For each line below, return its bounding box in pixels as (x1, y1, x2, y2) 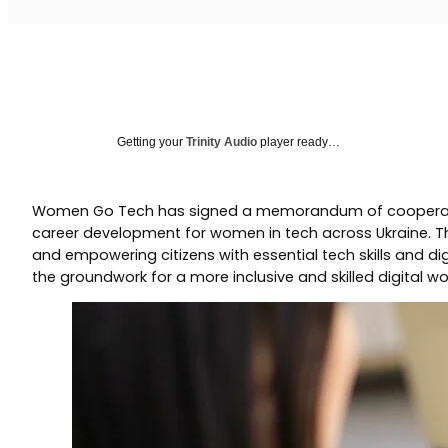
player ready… (257, 135, 340, 150)
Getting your (117, 135, 186, 150)
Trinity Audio (186, 135, 257, 150)
